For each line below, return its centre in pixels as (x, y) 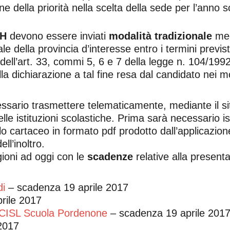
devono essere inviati (59, 36)
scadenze (110, 157)
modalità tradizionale (162, 36)
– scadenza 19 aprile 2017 (67, 188)
